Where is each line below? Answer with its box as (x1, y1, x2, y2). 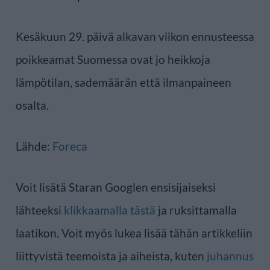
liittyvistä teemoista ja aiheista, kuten (16, 248, 207, 263)
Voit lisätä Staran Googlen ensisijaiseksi (16, 180, 216, 194)
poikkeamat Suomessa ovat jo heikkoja (16, 52, 210, 66)
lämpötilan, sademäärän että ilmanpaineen (16, 75, 231, 89)
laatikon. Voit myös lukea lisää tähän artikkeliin (16, 225, 253, 240)
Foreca (52, 139, 87, 153)
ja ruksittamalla (155, 202, 237, 217)
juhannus (207, 248, 254, 263)
